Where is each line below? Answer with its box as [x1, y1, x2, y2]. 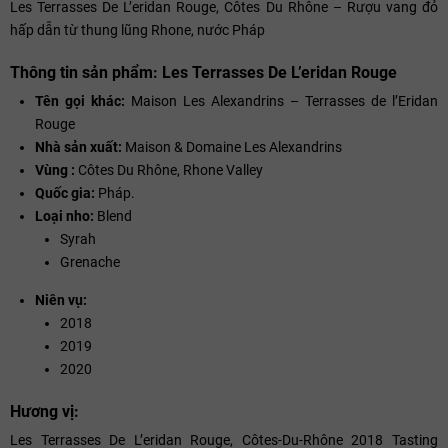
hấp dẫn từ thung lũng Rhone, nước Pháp [10, 21, 265, 38]
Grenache [60, 253, 120, 270]
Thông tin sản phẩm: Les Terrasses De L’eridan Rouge [10, 62, 397, 82]
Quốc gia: [35, 184, 98, 201]
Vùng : [35, 161, 75, 178]
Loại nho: [35, 207, 94, 224]
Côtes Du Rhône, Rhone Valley [75, 161, 263, 178]
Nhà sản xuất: [35, 138, 125, 155]
